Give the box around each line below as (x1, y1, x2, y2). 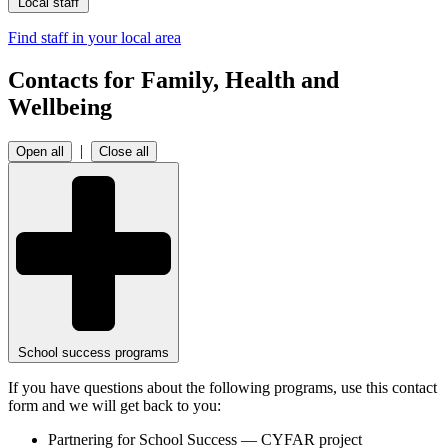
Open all (16, 143, 64, 159)
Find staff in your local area (8, 29, 181, 47)
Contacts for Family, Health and (8, 66, 339, 93)
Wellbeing (8, 93, 112, 120)
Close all (99, 143, 149, 159)
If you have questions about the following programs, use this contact (8, 378, 437, 396)
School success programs (18, 344, 169, 360)
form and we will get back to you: (8, 396, 225, 414)
